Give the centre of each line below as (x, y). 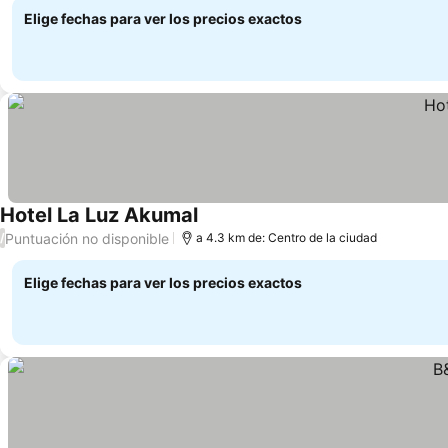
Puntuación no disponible (87, 238)
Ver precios (240, 226)
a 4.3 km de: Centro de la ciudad (286, 237)
